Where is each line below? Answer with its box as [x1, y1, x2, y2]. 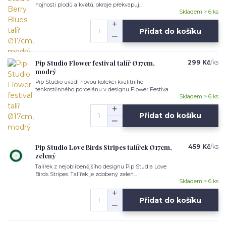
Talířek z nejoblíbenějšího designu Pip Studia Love [35, 163, 166, 170]
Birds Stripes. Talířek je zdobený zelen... [35, 171, 137, 178]
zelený [35, 151, 55, 160]
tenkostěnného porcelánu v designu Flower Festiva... [35, 86, 172, 93]
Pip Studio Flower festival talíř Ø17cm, [35, 58, 155, 67]
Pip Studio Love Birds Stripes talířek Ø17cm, [35, 143, 172, 152]
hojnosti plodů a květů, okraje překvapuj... [35, 2, 142, 9]
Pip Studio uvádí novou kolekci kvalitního [35, 78, 143, 85]
